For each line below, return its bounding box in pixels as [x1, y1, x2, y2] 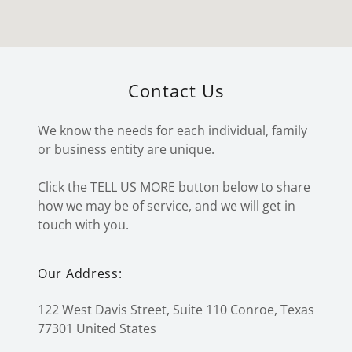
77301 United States [38, 320, 156, 337]
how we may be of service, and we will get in [38, 197, 295, 214]
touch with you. [38, 216, 129, 233]
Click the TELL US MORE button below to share [38, 178, 310, 196]
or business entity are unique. [38, 141, 218, 158]
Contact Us [128, 79, 224, 102]
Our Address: [38, 265, 123, 282]
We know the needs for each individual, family [38, 122, 307, 139]
